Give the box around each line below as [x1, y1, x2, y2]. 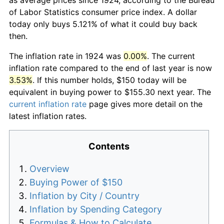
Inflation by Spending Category [29, 203, 162, 214]
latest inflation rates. [9, 110, 86, 121]
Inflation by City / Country [29, 190, 139, 201]
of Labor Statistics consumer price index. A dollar [9, 6, 197, 17]
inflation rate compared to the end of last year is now [9, 62, 212, 73]
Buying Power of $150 [29, 176, 122, 187]
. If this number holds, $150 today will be [32, 74, 186, 85]
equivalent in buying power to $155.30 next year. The [9, 86, 211, 97]
